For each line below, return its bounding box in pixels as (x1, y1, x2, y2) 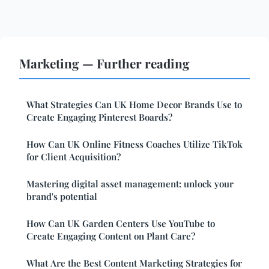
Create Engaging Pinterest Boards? (26, 110, 172, 123)
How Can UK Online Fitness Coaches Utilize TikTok (26, 138, 243, 150)
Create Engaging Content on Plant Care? (26, 229, 195, 242)
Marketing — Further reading (19, 54, 190, 71)
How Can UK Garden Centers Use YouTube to (26, 217, 215, 229)
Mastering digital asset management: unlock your (26, 177, 234, 190)
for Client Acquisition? (26, 150, 121, 163)
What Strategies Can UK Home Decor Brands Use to (26, 98, 242, 110)
